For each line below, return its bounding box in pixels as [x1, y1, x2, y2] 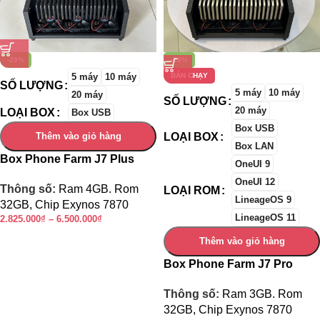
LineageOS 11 [235, 212, 296, 224]
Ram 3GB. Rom [222, 288, 302, 301]
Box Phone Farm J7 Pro [164, 258, 293, 271]
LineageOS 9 [235, 194, 291, 206]
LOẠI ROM [164, 184, 220, 197]
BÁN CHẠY [171, 71, 208, 80]
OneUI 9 [235, 159, 270, 170]
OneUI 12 [235, 176, 275, 188]
